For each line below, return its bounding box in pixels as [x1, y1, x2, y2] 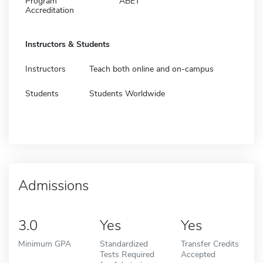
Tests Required [99, 248, 154, 260]
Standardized [99, 237, 148, 249]
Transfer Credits [181, 237, 240, 249]
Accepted [181, 248, 216, 260]
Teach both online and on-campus [89, 63, 214, 75]
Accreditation [25, 4, 74, 16]
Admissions [18, 176, 89, 195]
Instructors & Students [25, 38, 110, 50]
